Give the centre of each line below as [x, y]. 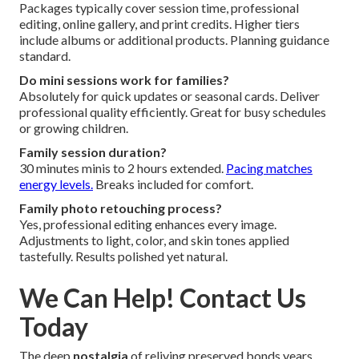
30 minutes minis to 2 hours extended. [123, 167]
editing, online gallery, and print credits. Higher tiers [159, 23]
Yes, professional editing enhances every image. [148, 224]
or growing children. [74, 127]
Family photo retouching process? [121, 208]
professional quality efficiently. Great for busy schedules [173, 111]
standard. [45, 55]
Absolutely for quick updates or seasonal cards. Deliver [169, 95]
